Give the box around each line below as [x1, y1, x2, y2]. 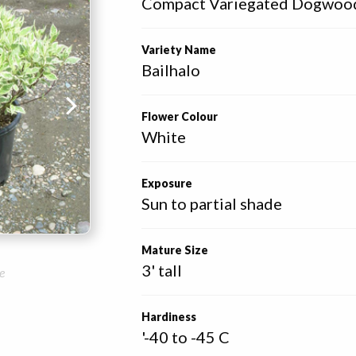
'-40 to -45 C [141, 327, 230, 346]
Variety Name [141, 43, 217, 56]
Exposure [141, 176, 193, 190]
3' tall [141, 261, 183, 280]
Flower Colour [141, 110, 219, 123]
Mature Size [141, 243, 209, 257]
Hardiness [141, 310, 197, 323]
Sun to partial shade [141, 194, 283, 213]
